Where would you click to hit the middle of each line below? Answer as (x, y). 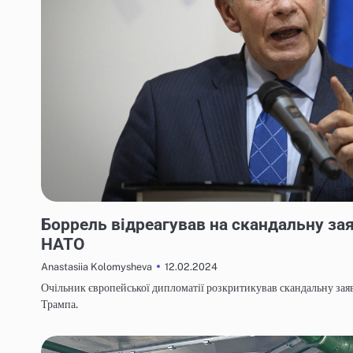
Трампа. (59, 304)
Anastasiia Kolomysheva (97, 267)
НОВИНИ (67, 209)
